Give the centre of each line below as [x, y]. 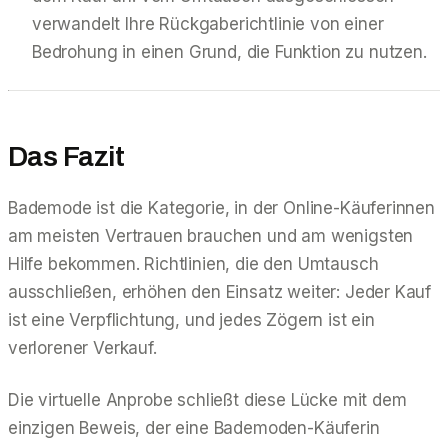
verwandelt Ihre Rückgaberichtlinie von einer [208, 23]
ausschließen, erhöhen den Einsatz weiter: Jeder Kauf [220, 291]
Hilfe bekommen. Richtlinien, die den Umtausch [193, 263]
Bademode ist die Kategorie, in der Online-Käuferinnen [221, 207]
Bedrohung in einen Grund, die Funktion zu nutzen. [229, 51]
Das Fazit [66, 156]
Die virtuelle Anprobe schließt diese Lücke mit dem [207, 399]
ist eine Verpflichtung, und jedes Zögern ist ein [191, 319]
